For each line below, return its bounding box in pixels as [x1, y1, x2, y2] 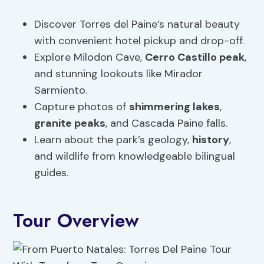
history [192, 133, 230, 147]
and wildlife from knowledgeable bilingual [34, 149, 236, 164]
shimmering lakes [129, 100, 220, 114]
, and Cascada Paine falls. [105, 116, 228, 131]
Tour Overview [13, 207, 140, 235]
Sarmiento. [34, 83, 88, 98]
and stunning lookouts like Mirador [34, 67, 203, 81]
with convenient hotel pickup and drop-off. [34, 34, 245, 48]
